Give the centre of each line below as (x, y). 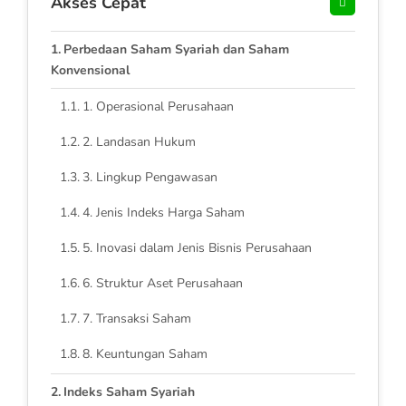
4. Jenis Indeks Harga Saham (163, 212)
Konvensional (90, 70)
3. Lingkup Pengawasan (150, 177)
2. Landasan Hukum (139, 141)
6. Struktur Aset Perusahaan (162, 283)
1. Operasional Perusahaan (158, 106)
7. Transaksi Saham (136, 318)
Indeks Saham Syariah (129, 391)
